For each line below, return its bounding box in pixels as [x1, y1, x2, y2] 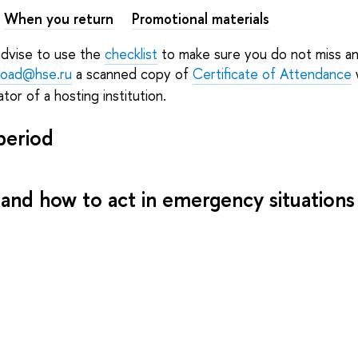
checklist [104, 43, 157, 64]
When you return [3, 8, 113, 29]
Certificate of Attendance [192, 63, 352, 84]
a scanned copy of [71, 63, 193, 84]
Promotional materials [131, 8, 269, 29]
